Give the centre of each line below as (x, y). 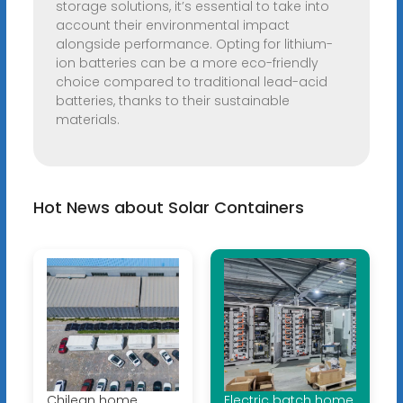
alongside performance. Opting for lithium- (194, 45)
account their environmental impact (172, 26)
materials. (87, 120)
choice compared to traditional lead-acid (191, 82)
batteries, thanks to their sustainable (172, 101)
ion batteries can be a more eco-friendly (187, 63)
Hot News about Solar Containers (168, 208)
